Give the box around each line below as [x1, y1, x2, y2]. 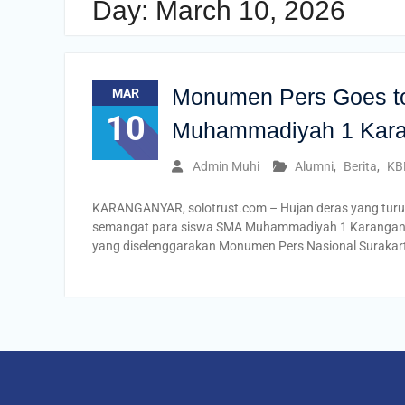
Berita [344, 159, 377, 174]
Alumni [295, 159, 334, 174]
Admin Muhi [193, 159, 259, 174]
